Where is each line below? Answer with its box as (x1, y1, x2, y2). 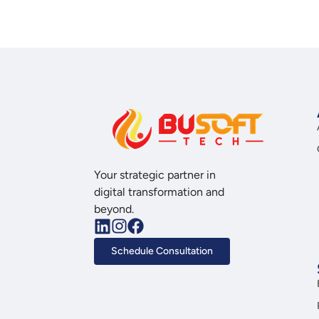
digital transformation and (94, 185, 224, 199)
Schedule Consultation (111, 245, 213, 257)
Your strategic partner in (94, 168, 216, 182)
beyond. (94, 202, 134, 216)
